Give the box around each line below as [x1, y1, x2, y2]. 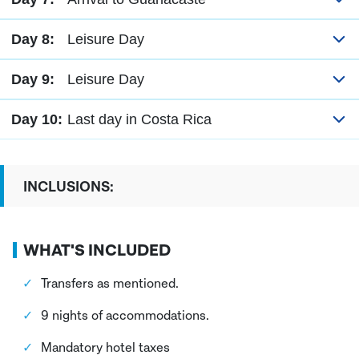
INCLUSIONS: [23, 176, 114, 195]
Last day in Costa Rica [67, 111, 212, 127]
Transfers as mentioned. [41, 274, 182, 291]
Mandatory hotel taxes [41, 338, 173, 355]
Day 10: [11, 111, 63, 127]
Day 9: [11, 71, 54, 87]
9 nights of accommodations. [41, 306, 212, 323]
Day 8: [11, 30, 54, 47]
